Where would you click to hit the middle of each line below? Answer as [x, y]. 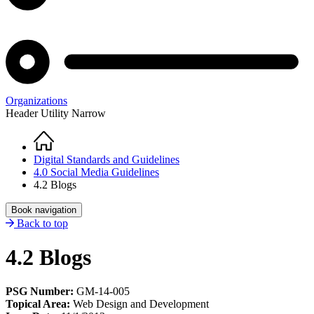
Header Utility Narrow [56, 113]
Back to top [42, 223]
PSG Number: [40, 292]
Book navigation [44, 210]
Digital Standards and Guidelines [107, 159]
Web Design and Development [141, 304]
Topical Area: [39, 304]
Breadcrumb [52, 154]
